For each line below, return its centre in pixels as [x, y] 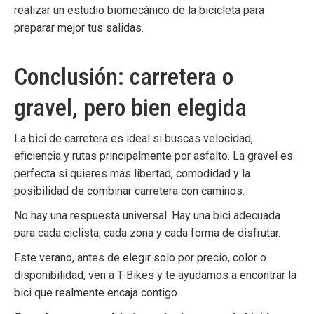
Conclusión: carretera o [124, 76]
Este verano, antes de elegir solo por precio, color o [140, 258]
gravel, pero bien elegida [130, 107]
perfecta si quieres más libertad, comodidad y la [132, 173]
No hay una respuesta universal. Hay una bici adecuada [147, 216]
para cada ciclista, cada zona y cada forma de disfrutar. [147, 233]
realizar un [41, 10]
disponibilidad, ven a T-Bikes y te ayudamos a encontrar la [155, 275]
